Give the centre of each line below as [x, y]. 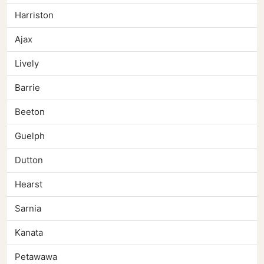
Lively [27, 64]
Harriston [34, 15]
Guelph [30, 136]
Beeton [30, 112]
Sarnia [28, 209]
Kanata [29, 233]
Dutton [29, 160]
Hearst [29, 184]
